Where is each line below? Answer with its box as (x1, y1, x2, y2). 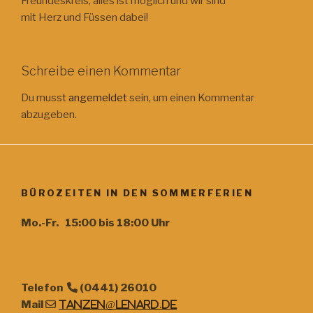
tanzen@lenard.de (59, 299, 177, 310)
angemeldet (68, 91, 127, 104)
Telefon (21, 282, 67, 295)
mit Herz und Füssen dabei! (21, 10, 148, 24)
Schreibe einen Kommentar (21, 64, 181, 79)
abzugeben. (21, 108, 77, 121)
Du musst (21, 91, 68, 104)
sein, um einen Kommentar (127, 91, 254, 104)
